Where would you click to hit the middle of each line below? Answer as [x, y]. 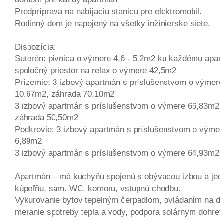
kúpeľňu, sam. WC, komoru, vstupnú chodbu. [98, 188]
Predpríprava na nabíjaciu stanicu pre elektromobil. [108, 12]
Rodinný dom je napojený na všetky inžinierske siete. [112, 23]
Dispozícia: [35, 47]
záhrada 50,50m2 [46, 118]
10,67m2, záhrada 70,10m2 [65, 94]
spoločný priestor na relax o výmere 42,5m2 [96, 70]
